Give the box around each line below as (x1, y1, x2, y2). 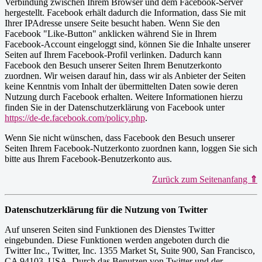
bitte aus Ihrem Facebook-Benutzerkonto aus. (5, 154, 172, 164)
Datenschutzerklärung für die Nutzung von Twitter (5, 205, 208, 215)
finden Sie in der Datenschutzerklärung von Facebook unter (5, 102, 225, 113)
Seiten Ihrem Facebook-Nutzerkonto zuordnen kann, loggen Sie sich (5, 143, 257, 154)
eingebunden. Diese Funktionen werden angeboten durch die (5, 235, 229, 246)
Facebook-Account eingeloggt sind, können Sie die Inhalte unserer (5, 39, 250, 50)
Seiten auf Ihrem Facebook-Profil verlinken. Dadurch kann (5, 50, 222, 60)
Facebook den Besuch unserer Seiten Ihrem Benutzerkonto (5, 60, 222, 71)
